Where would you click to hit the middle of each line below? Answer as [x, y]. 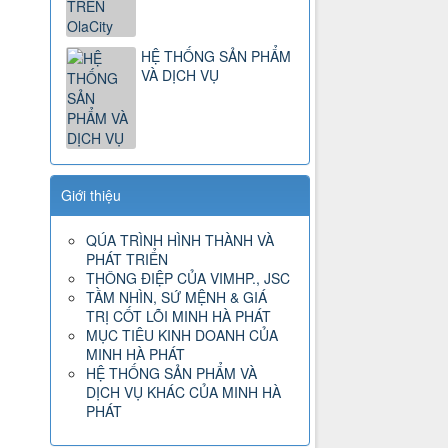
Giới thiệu [91, 195]
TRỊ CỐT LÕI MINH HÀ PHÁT [179, 316]
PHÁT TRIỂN [127, 259]
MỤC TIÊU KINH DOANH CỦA [182, 335]
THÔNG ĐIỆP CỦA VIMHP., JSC [188, 278]
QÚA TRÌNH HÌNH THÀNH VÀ [180, 240]
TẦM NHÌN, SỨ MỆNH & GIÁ [177, 297]
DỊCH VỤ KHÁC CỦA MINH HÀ [184, 392]
